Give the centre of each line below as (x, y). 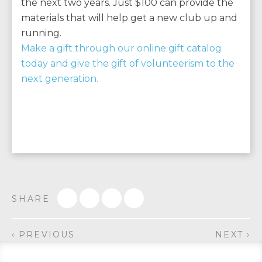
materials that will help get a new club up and (129, 18)
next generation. (60, 79)
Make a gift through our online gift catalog (121, 49)
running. (41, 33)
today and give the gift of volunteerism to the (128, 64)
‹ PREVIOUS (43, 235)
